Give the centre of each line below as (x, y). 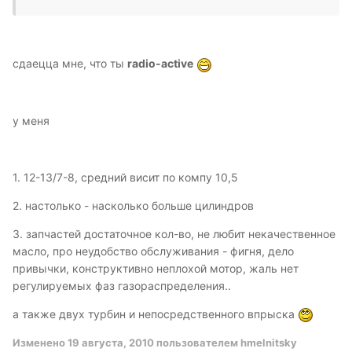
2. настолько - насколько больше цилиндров (133, 205)
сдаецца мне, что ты (70, 64)
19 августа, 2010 (111, 342)
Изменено (40, 342)
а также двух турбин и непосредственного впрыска (155, 313)
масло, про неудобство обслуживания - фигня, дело (153, 251)
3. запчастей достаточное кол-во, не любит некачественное (174, 233)
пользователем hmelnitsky (225, 342)
